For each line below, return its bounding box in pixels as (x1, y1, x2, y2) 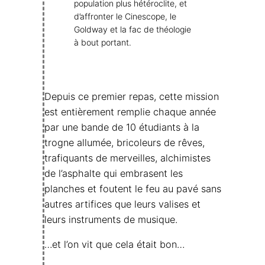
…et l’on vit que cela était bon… (44, 238, 185, 250)
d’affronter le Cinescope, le (74, 11, 176, 22)
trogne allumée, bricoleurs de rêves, (44, 136, 205, 148)
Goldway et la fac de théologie (74, 24, 191, 35)
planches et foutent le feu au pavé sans (44, 182, 221, 195)
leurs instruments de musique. (44, 213, 177, 225)
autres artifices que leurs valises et (44, 198, 201, 210)
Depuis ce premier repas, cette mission (44, 90, 219, 102)
